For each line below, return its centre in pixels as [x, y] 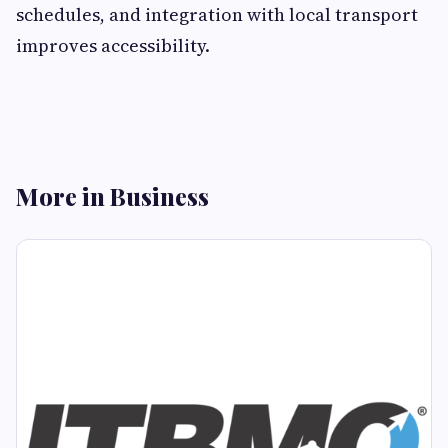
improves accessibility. [113, 45]
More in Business [112, 196]
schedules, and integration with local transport [217, 14]
